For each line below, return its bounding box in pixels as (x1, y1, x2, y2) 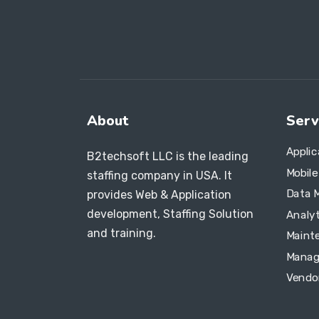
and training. (87, 226, 156, 241)
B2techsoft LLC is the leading (87, 150, 249, 164)
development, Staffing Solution (87, 207, 253, 221)
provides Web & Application (87, 188, 231, 202)
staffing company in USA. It (87, 169, 232, 183)
